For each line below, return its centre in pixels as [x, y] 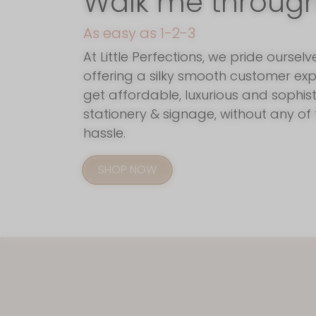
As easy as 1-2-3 [139, 33]
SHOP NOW [127, 169]
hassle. [104, 133]
